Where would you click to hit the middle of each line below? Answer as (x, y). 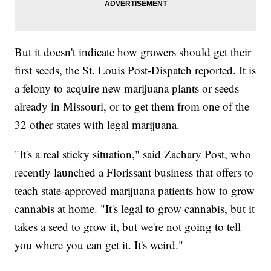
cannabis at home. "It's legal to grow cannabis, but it (135, 209)
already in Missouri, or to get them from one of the (132, 106)
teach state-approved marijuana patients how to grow (135, 191)
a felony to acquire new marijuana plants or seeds (127, 88)
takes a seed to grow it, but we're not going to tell (128, 227)
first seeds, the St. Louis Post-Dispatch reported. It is (135, 70)
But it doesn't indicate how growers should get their (133, 52)
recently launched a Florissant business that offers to (134, 172)
